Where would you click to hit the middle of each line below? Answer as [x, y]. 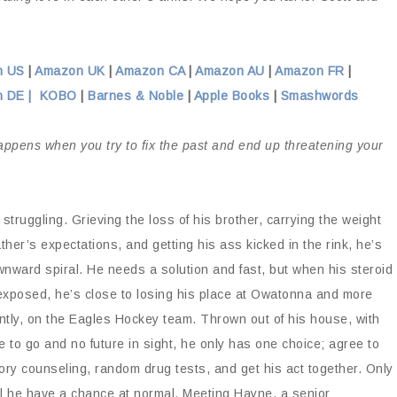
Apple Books [231, 96]
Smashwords [319, 96]
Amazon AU [228, 71]
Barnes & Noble [136, 96]
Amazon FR [310, 71]
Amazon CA [150, 71]
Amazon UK [70, 71]
